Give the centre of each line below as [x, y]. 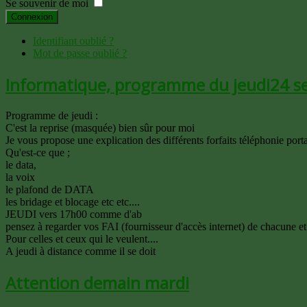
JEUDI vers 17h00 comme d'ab [74, 214]
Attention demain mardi [97, 282]
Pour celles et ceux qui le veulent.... [82, 238]
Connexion [32, 17]
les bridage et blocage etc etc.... [73, 201]
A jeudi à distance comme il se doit [81, 251]
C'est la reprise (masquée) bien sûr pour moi [100, 127]
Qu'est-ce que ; [38, 152]
